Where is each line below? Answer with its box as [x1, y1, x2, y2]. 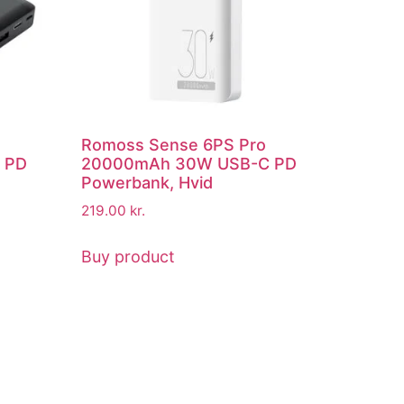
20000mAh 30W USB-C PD [81, 154, 298, 174]
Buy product [81, 246, 176, 266]
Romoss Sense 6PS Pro [81, 135, 267, 155]
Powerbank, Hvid [81, 173, 214, 193]
